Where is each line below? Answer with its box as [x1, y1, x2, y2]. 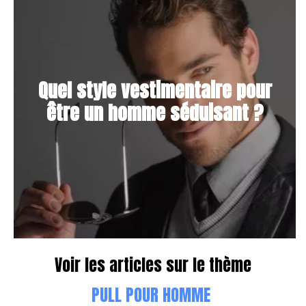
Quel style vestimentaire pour [38, 75, 272, 105]
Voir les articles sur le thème [55, 252, 251, 277]
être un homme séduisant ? [46, 98, 263, 127]
